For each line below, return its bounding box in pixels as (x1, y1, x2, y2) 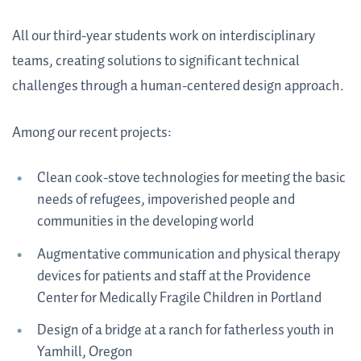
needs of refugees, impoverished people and (36, 189, 295, 212)
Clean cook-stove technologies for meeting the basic (36, 167, 346, 190)
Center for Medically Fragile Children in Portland (36, 286, 322, 309)
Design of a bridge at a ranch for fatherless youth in (36, 319, 334, 342)
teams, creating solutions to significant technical (12, 50, 300, 73)
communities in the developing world (36, 210, 254, 234)
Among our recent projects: (12, 122, 172, 145)
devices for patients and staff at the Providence (36, 264, 311, 288)
